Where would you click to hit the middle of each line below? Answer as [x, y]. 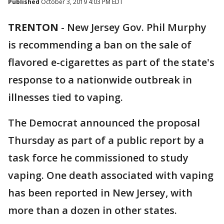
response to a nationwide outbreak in [100, 80]
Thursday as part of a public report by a [106, 140]
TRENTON [33, 27]
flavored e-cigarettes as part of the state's [111, 62]
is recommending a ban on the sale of [100, 45]
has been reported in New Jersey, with [100, 193]
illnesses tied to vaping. [65, 97]
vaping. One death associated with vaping [111, 175]
